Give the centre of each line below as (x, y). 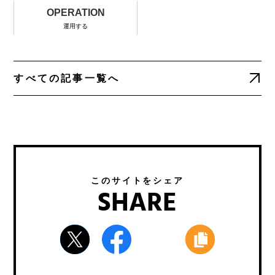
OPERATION (76, 12)
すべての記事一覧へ (67, 78)
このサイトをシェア (137, 180)
